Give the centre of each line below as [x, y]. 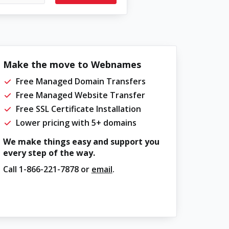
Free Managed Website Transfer [80, 95]
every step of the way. [49, 153]
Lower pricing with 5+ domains [76, 123]
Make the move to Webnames [72, 64]
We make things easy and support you [81, 142]
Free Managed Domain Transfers [81, 81]
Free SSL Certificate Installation [78, 109]
